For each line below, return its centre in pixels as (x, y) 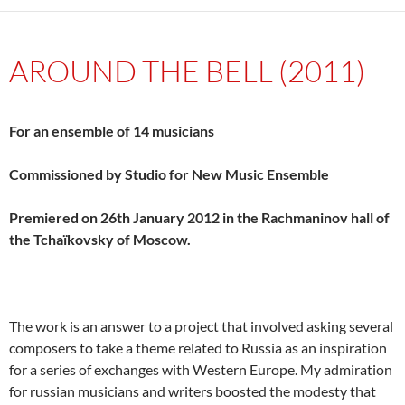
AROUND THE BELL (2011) (187, 71)
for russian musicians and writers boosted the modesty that (193, 391)
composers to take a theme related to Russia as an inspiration (198, 347)
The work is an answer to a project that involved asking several (201, 325)
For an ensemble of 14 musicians (112, 130)
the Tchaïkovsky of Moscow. (100, 239)
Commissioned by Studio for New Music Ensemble (169, 174)
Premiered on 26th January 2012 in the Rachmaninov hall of (199, 217)
